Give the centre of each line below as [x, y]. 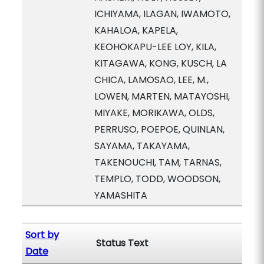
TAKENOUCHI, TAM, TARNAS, [158, 162]
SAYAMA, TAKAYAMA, [142, 146]
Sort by [42, 235]
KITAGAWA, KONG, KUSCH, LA [160, 63]
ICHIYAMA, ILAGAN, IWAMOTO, [162, 14]
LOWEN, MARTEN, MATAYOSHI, [162, 96]
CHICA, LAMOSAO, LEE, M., [151, 80]
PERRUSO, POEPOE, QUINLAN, [159, 129]
